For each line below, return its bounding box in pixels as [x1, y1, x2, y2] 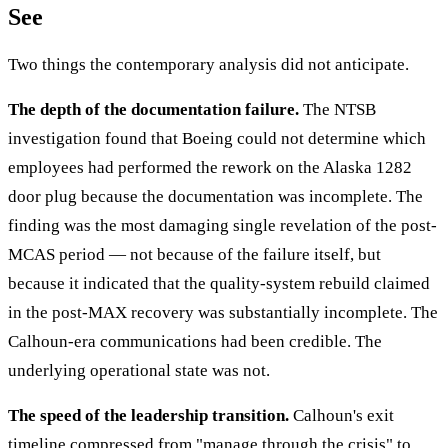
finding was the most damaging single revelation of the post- [8, 215, 437, 235]
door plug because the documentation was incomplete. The [8, 186, 423, 206]
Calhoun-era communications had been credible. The [8, 331, 382, 351]
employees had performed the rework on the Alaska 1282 [8, 157, 412, 177]
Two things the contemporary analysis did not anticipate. [8, 54, 409, 74]
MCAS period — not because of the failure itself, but [8, 244, 381, 264]
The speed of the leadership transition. [8, 405, 289, 425]
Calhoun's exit [289, 405, 394, 425]
